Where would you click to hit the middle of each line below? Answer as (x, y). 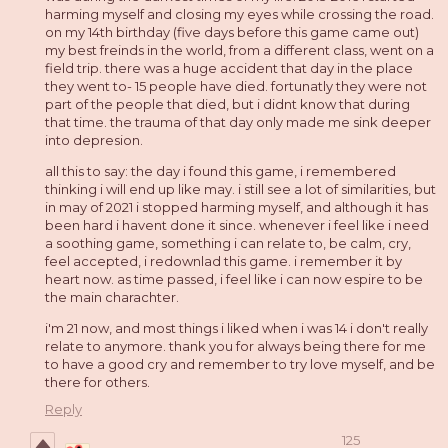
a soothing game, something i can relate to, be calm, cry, (228, 242)
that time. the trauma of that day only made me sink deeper (238, 121)
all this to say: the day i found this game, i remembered (220, 170)
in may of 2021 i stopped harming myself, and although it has (236, 206)
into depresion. (95, 139)
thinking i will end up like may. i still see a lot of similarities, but (240, 188)
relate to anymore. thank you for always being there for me (235, 345)
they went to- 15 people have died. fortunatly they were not (236, 85)
